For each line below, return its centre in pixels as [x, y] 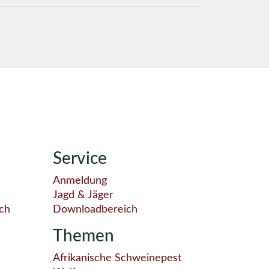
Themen [83, 236]
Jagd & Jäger [83, 195]
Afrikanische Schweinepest [117, 258]
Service [80, 158]
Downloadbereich [95, 209]
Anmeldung [80, 180]
